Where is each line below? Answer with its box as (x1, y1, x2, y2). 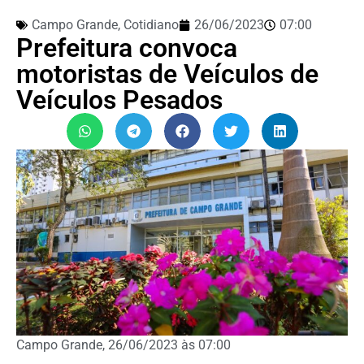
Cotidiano (123, 16, 179, 32)
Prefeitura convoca (16, 32, 237, 63)
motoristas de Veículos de (16, 58, 318, 89)
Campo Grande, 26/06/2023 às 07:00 (16, 337, 231, 353)
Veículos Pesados (16, 84, 223, 115)
